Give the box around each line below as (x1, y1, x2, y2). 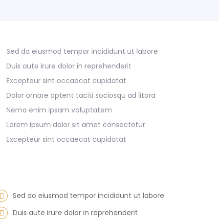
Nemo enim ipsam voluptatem (6, 105, 112, 115)
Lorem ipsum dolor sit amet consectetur (6, 120, 145, 130)
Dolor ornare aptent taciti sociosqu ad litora (6, 90, 155, 100)
